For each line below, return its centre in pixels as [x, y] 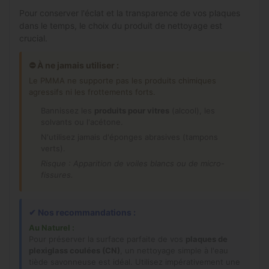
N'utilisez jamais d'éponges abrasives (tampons [129, 137]
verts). [53, 148]
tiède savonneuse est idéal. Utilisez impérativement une [134, 261]
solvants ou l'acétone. [82, 122]
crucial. [33, 38]
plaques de [207, 239]
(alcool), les [192, 110]
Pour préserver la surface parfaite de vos [107, 239]
